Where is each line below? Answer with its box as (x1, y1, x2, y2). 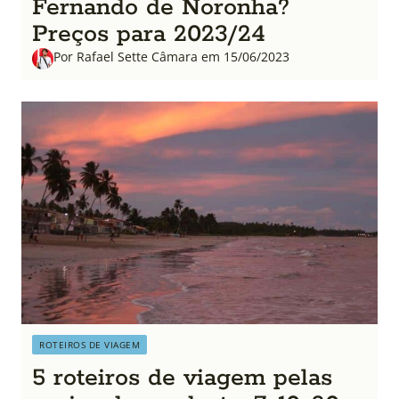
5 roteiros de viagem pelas (32, 362, 332, 394)
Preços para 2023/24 (32, 19, 265, 50)
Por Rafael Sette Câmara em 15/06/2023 (53, 48, 289, 65)
